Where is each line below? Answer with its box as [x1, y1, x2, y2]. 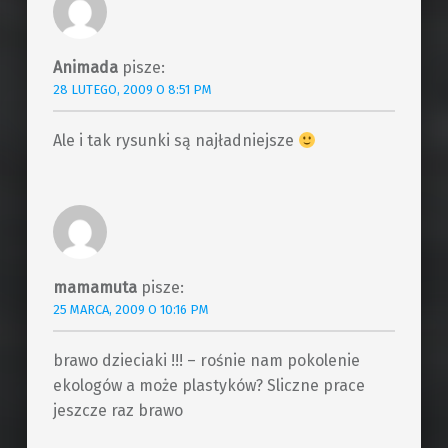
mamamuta [52, 277, 137, 297]
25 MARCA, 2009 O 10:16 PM [52, 301, 209, 317]
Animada [52, 58, 118, 78]
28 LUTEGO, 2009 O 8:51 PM [52, 82, 212, 98]
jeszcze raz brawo [52, 400, 183, 420]
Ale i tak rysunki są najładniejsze [52, 130, 298, 150]
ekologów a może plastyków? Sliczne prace [52, 375, 365, 395]
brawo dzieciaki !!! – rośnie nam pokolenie [52, 350, 360, 370]
